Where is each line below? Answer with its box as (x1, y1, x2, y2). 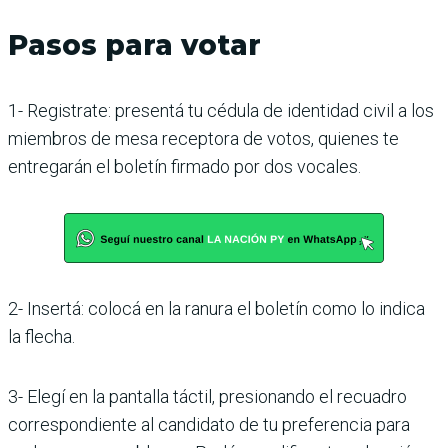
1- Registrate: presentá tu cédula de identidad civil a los (8, 100, 434, 121)
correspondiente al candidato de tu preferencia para (8, 414, 410, 435)
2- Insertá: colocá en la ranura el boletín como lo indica (8, 298, 425, 319)
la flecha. (8, 326, 75, 347)
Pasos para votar (8, 28, 261, 62)
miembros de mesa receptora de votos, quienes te (8, 128, 399, 149)
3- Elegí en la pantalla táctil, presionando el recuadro (8, 386, 407, 407)
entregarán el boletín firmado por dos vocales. (8, 156, 361, 177)
